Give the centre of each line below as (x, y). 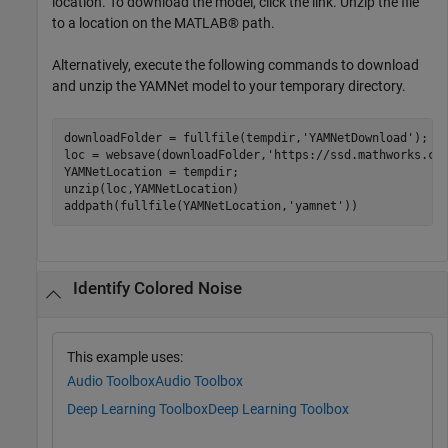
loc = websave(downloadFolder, (165, 154)
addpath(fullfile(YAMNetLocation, (175, 205)
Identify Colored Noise (157, 289)
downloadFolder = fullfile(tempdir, (182, 137)
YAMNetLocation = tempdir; (151, 171)
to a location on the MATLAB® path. (163, 23)
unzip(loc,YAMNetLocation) (151, 188)
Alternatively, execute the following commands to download (235, 65)
